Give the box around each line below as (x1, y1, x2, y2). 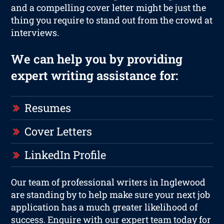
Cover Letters (24, 123, 92, 138)
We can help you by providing (11, 50, 183, 67)
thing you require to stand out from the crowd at (11, 13, 213, 26)
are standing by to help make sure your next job (11, 188, 210, 200)
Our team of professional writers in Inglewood (11, 175, 206, 188)
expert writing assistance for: (11, 67, 178, 83)
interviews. (11, 26, 59, 38)
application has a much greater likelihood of (11, 200, 198, 213)
